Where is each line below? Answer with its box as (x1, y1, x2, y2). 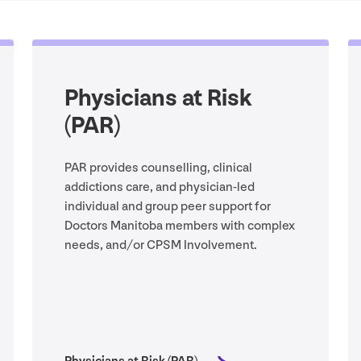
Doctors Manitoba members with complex (64, 218, 295, 234)
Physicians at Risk (64, 84, 251, 114)
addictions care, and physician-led (64, 180, 255, 196)
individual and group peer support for (64, 199, 271, 215)
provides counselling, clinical (87, 160, 252, 176)
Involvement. (181, 238, 257, 254)
